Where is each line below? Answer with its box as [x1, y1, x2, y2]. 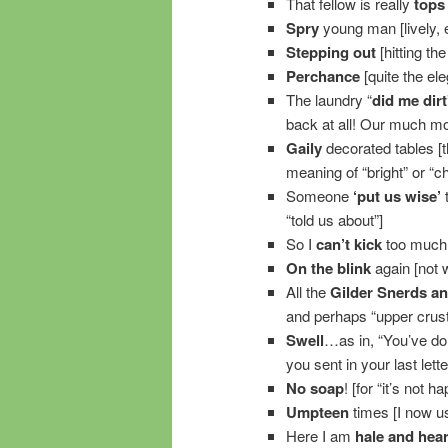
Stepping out [285, 40, 376, 63]
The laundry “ [285, 88, 372, 110]
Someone [285, 184, 353, 206]
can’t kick [315, 232, 382, 255]
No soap [285, 376, 344, 399]
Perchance [285, 64, 360, 87]
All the [285, 280, 330, 302]
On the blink [285, 256, 371, 279]
